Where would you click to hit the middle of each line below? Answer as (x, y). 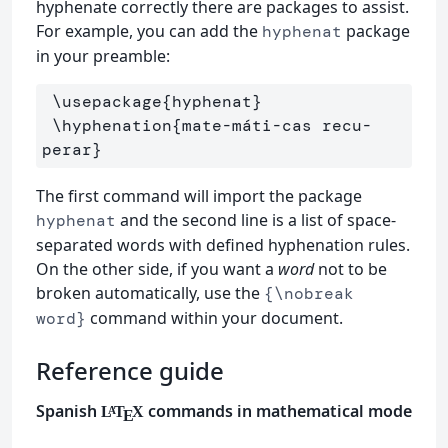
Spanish (68, 411)
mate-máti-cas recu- (277, 126)
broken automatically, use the (150, 293)
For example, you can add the (149, 31)
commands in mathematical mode (277, 411)
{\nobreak (309, 294)
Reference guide (130, 371)
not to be (350, 269)
